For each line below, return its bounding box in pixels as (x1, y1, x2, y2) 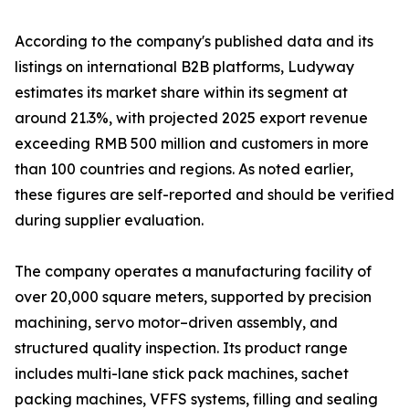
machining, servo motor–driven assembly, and (15, 313, 338, 331)
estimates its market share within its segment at (15, 83, 348, 101)
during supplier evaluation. (15, 211, 204, 229)
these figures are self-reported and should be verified (15, 185, 394, 204)
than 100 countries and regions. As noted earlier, (15, 160, 353, 178)
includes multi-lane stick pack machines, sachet (15, 364, 349, 383)
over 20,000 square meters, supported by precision (15, 288, 372, 306)
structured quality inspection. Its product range (15, 339, 348, 357)
